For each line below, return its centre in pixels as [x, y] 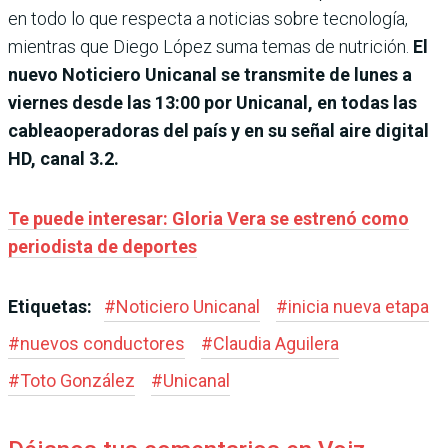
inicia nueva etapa [358, 306]
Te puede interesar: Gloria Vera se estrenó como [208, 218]
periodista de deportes [102, 246]
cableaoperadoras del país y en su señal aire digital [218, 130]
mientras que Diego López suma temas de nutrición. [210, 46]
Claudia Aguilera [276, 343]
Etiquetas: [52, 306]
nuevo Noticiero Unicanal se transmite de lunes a [210, 74]
